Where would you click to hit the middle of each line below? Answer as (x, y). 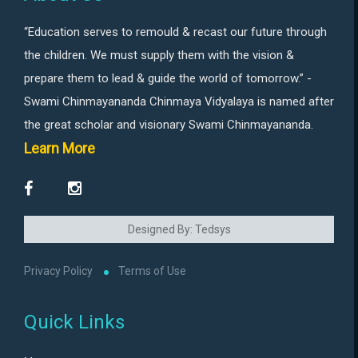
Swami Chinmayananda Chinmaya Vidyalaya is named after (179, 101)
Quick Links (74, 322)
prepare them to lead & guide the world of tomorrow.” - (168, 78)
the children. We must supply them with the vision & (159, 55)
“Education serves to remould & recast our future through (175, 32)
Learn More (60, 148)
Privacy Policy (58, 270)
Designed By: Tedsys (179, 229)
